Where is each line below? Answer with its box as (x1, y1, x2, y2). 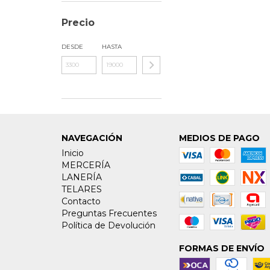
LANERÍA (61, 172, 102, 183)
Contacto (61, 196, 101, 207)
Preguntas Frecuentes (61, 208, 157, 219)
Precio (61, 17, 95, 28)
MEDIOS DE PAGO (178, 133, 260, 143)
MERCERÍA (61, 160, 110, 171)
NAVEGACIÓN (61, 133, 122, 143)
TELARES (61, 184, 102, 195)
